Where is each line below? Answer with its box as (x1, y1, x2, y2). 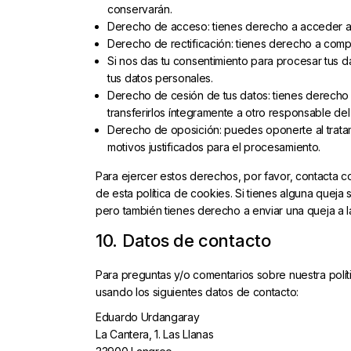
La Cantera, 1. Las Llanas (96, 327, 214, 341)
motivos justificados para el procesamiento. (107, 140, 321, 154)
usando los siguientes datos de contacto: (96, 285, 299, 299)
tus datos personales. (107, 71, 213, 85)
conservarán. (107, 2, 172, 16)
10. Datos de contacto (96, 230, 271, 251)
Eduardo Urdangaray (96, 310, 200, 324)
